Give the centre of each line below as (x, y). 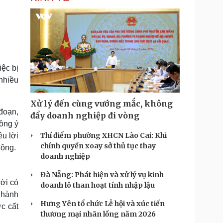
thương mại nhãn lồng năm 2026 (98, 214)
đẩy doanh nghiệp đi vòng (85, 115)
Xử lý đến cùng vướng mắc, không (102, 104)
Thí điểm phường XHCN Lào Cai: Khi (104, 135)
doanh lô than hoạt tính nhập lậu (98, 185)
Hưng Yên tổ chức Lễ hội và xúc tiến (103, 204)
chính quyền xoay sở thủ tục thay (98, 146)
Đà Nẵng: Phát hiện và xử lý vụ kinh (102, 175)
